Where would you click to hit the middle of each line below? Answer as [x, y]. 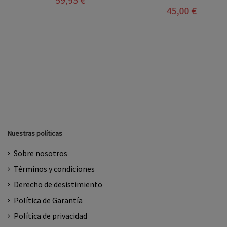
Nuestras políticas [35, 133]
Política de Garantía [48, 200]
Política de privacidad [50, 216]
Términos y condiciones [54, 169]
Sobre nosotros [41, 153]
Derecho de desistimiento [58, 185]
